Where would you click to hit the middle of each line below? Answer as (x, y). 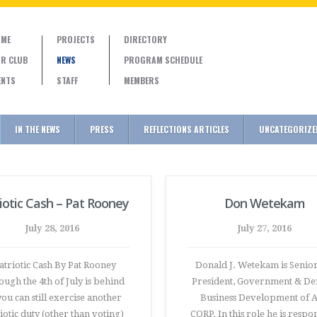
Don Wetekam (265, 203)
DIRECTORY (145, 39)
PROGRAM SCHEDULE (163, 60)
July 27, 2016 (265, 228)
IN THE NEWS (38, 129)
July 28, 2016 (52, 228)
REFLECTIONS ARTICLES (186, 129)
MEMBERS (142, 80)
